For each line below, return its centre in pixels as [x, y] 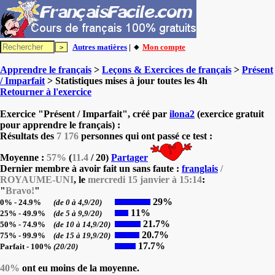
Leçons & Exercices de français [167, 70]
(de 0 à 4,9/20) [79, 202]
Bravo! [20, 191]
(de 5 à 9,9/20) [79, 213]
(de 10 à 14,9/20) [83, 224]
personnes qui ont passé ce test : [145, 136]
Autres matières [100, 47]
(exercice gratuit [229, 114]
